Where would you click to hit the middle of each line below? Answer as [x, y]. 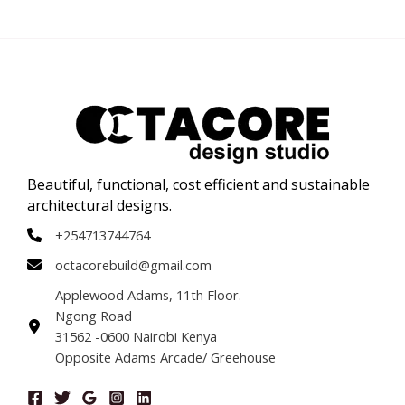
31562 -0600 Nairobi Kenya [136, 336]
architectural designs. [99, 205]
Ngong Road [94, 315]
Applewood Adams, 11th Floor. [148, 294]
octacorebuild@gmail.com [133, 264]
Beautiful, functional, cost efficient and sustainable [198, 184]
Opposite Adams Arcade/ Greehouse [165, 357]
